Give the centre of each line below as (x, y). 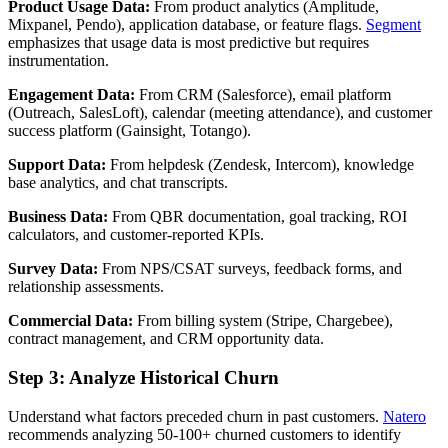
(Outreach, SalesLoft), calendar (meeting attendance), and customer (220, 113)
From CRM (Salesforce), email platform (263, 95)
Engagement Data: (71, 95)
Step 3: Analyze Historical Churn (143, 378)
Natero (404, 416)
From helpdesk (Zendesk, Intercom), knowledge (260, 165)
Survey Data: (53, 269)
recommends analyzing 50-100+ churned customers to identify (204, 434)
